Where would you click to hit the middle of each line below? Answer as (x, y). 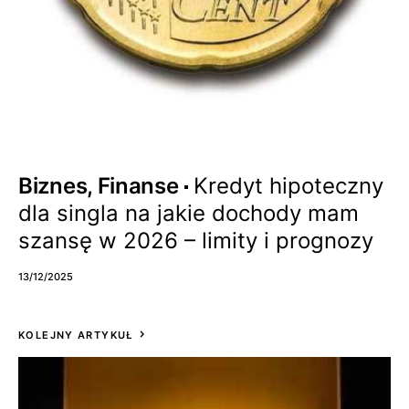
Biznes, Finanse (99, 186)
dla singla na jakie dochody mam (189, 213)
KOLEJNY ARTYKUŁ (76, 335)
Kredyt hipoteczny (288, 186)
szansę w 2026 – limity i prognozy (196, 241)
